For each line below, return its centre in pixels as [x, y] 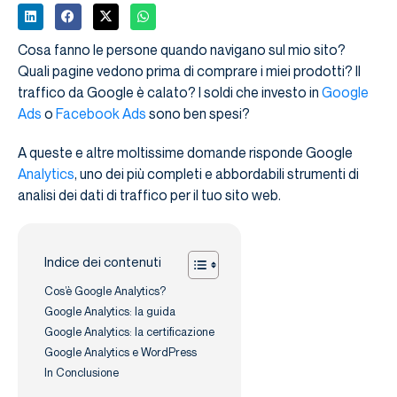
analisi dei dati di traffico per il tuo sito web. [149, 195]
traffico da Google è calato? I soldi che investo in [170, 92]
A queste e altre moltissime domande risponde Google [185, 152]
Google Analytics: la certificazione [129, 331]
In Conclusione [82, 372]
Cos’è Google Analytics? [105, 290]
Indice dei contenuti [103, 262]
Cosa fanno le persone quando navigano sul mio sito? [182, 49]
